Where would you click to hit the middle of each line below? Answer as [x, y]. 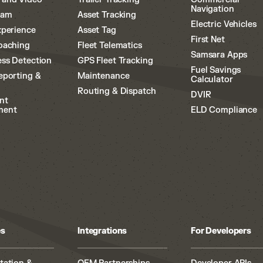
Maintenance [104, 76]
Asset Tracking [107, 15]
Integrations [102, 231]
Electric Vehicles [224, 24]
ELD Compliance [224, 110]
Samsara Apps [219, 55]
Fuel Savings [216, 70]
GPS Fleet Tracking [115, 61]
